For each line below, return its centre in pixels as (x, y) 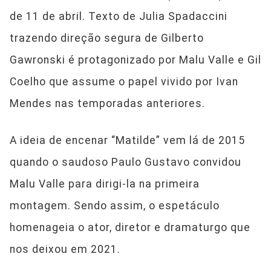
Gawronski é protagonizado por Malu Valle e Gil (135, 60)
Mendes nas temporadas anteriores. (107, 104)
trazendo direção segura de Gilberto (107, 38)
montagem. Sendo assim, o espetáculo (115, 206)
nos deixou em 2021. (65, 250)
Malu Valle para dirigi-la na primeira (105, 184)
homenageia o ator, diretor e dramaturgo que (130, 228)
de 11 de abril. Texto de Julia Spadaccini (119, 17)
